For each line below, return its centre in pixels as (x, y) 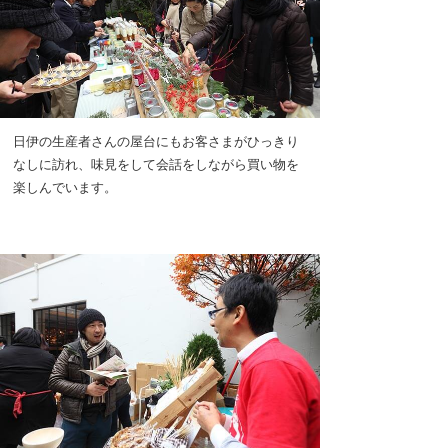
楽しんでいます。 (65, 186)
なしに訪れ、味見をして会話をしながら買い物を (156, 163)
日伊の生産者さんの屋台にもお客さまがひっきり (156, 140)
